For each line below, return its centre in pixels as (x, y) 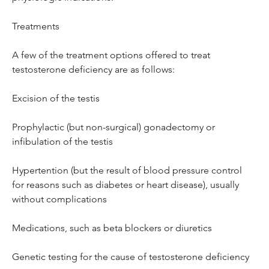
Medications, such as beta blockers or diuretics (112, 228)
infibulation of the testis (62, 141)
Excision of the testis (56, 98)
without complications (59, 199)
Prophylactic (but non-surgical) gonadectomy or (115, 127)
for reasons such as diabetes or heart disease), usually (127, 184)
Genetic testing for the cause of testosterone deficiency (131, 256)
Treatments (36, 26)
